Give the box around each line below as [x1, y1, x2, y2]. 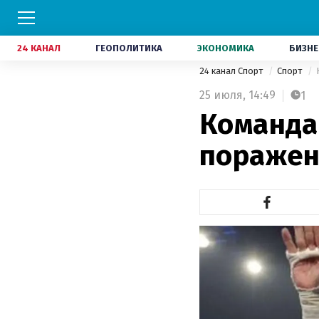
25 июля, [199, 88, 246, 102]
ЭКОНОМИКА [197, 43, 254, 53]
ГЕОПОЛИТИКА [95, 43, 162, 53]
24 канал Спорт [199, 66, 265, 76]
